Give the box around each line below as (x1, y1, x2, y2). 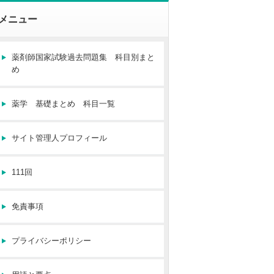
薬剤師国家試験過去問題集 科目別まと (12, 53, 155, 62)
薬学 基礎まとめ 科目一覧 (12, 99, 115, 108)
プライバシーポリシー (12, 236, 91, 245)
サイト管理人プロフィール (12, 133, 107, 143)
